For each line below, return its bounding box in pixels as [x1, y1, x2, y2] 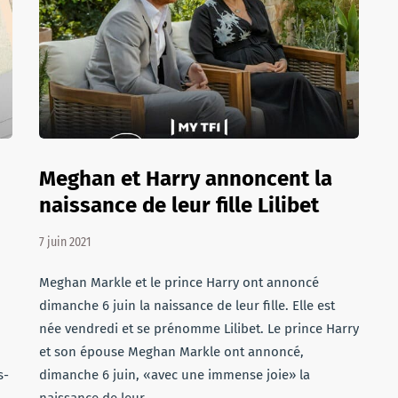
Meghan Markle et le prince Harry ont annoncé [39, 275, 319, 291]
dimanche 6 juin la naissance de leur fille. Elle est [39, 298, 335, 314]
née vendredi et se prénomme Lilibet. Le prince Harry [39, 321, 359, 337]
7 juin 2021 [39, 235, 91, 250]
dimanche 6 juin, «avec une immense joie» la [39, 367, 310, 383]
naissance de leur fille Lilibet [39, 193, 319, 218]
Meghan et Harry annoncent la [39, 166, 332, 191]
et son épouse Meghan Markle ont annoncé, [39, 344, 304, 360]
